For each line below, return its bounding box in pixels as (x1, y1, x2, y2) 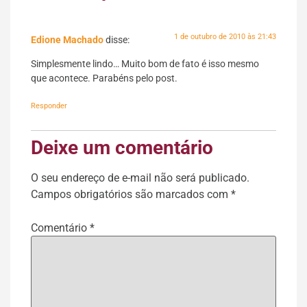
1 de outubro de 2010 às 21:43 (174, 32, 276, 41)
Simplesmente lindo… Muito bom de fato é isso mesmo (31, 58, 259, 71)
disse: (106, 34, 130, 46)
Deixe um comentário (31, 136, 213, 160)
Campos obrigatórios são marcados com (31, 188, 231, 201)
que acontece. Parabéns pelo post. (31, 73, 177, 85)
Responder (31, 101, 67, 111)
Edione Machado (31, 34, 103, 46)
